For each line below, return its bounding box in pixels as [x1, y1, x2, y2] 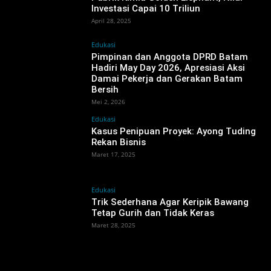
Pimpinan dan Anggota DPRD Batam [91, 51, 249, 63]
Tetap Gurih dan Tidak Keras [91, 207, 215, 218]
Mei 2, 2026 [91, 97, 126, 106]
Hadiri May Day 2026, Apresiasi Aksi [91, 62, 246, 74]
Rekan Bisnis [91, 137, 146, 148]
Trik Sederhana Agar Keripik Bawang [91, 196, 249, 207]
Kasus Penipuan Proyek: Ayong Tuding [91, 126, 256, 137]
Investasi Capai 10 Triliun [91, 3, 201, 15]
